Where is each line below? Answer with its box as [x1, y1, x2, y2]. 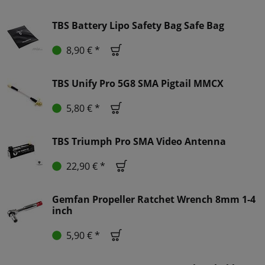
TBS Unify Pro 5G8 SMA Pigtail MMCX [52, 77, 224, 91]
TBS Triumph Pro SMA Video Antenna [52, 135, 226, 148]
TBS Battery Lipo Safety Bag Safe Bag [52, 19, 224, 33]
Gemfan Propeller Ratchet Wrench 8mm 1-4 [52, 193, 256, 206]
